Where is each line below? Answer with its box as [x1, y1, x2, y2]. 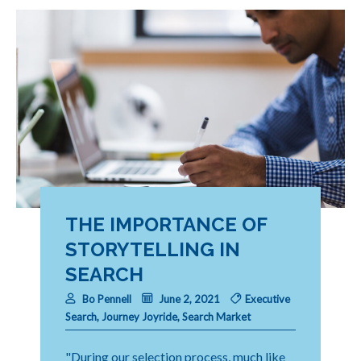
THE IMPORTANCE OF [65, 212, 267, 236]
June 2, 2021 [156, 293, 220, 306]
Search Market [182, 310, 251, 324]
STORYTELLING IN [65, 237, 240, 261]
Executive [245, 293, 290, 306]
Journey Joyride [102, 310, 177, 324]
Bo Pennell [82, 293, 131, 306]
